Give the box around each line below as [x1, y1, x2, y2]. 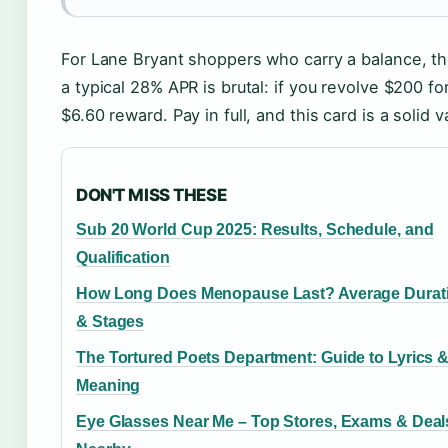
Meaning [76, 377, 141, 394]
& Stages [76, 313, 145, 330]
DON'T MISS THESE [76, 185, 227, 205]
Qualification [76, 249, 170, 266]
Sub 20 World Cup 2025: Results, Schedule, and [76, 221, 434, 238]
